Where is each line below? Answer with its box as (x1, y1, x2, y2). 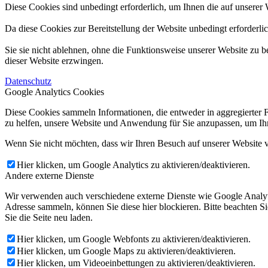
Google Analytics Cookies (5, 86, 104, 97)
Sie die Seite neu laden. (5, 212, 93, 223)
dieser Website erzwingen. (5, 55, 103, 66)
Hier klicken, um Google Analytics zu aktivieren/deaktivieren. (17, 159, 250, 170)
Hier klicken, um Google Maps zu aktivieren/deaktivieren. (17, 245, 236, 256)
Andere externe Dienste (5, 170, 94, 181)
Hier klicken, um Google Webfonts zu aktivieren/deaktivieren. (17, 233, 251, 244)
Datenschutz (5, 75, 51, 86)
